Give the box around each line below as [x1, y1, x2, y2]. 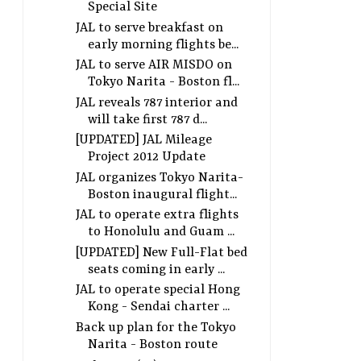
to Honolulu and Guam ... [87, 225, 234, 240]
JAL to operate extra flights [75, 208, 239, 223]
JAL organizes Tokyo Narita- [75, 170, 243, 185]
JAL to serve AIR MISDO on [75, 58, 232, 73]
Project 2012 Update [87, 150, 205, 165]
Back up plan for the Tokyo [75, 320, 236, 335]
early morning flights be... [87, 37, 239, 52]
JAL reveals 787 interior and [75, 95, 238, 110]
